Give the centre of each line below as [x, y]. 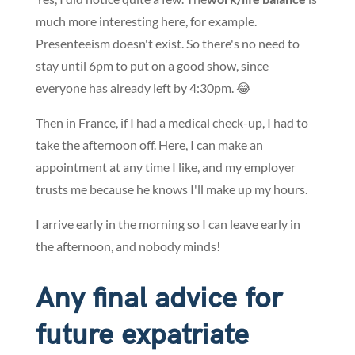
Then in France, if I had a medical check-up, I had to [172, 123]
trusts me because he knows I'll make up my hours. [171, 189]
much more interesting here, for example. [146, 21]
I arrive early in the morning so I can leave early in [168, 224]
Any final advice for [158, 300]
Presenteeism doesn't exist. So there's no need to [167, 44]
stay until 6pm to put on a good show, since [152, 66]
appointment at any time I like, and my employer [165, 167]
